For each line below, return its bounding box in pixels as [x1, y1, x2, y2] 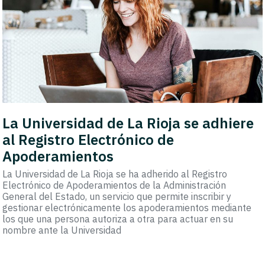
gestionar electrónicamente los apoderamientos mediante [2, 202, 252, 214]
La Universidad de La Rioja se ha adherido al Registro [2, 168, 228, 180]
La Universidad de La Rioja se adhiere [2, 114, 254, 133]
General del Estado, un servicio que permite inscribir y [2, 190, 232, 203]
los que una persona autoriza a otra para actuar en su [2, 213, 234, 225]
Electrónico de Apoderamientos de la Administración [2, 179, 227, 192]
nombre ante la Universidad [2, 224, 122, 237]
